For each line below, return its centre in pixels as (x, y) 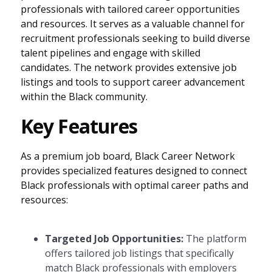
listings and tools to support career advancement (132, 82)
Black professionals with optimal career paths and (134, 185)
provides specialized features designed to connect (134, 170)
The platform (215, 238)
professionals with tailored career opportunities (130, 9)
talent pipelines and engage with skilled (110, 53)
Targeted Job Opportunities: (114, 238)
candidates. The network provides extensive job (128, 67)
